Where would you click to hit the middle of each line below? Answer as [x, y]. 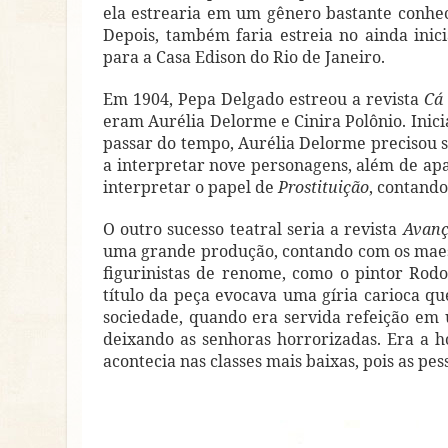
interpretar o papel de [190, 186]
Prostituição [323, 186]
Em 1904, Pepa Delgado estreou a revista [263, 98]
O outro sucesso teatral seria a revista [253, 228]
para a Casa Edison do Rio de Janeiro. [244, 56]
